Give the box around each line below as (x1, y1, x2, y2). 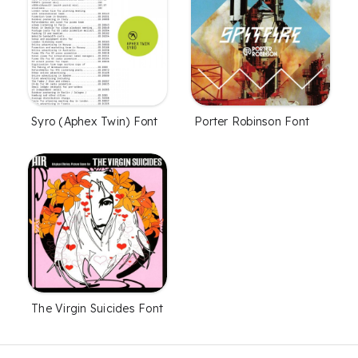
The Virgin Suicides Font (31, 301, 163, 316)
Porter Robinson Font (194, 114, 309, 129)
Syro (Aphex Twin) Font (31, 114, 158, 129)
